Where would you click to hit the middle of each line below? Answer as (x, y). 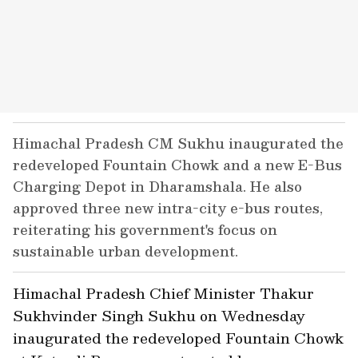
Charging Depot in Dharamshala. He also (157, 186)
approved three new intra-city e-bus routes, (168, 208)
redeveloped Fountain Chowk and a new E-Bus (177, 165)
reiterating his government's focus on (145, 229)
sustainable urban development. (125, 251)
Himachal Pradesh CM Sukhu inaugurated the (178, 143)
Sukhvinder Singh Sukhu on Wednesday (159, 315)
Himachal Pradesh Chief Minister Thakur (163, 293)
